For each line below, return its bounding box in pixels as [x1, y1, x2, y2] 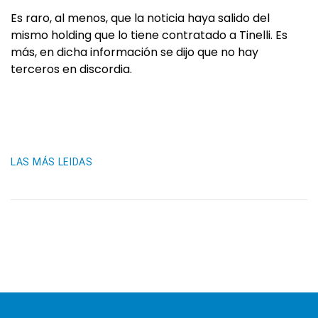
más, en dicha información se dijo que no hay [11, 44, 258, 60]
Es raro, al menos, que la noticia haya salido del [11, 10, 270, 26]
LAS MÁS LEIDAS [11, 156, 93, 168]
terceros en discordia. [11, 61, 132, 77]
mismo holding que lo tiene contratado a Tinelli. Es [11, 27, 287, 43]
